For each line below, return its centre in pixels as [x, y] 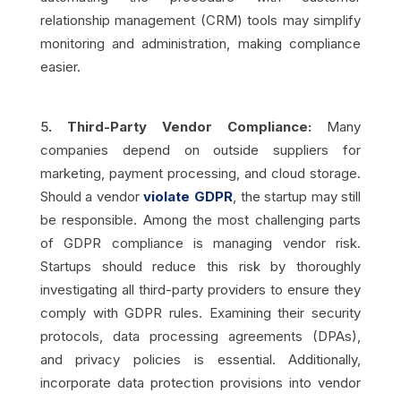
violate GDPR [188, 196]
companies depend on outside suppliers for [200, 149]
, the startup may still [297, 196]
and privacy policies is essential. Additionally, [200, 359]
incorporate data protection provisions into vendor [200, 382]
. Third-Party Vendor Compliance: [180, 126]
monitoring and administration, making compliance [200, 43]
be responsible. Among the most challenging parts [200, 219]
